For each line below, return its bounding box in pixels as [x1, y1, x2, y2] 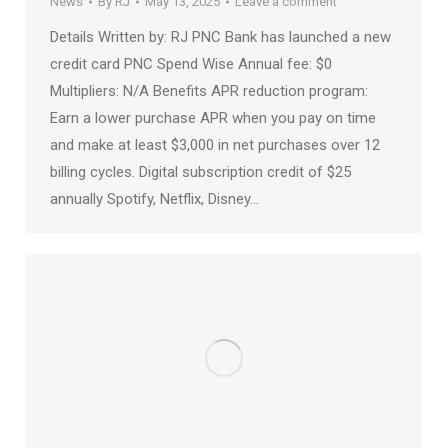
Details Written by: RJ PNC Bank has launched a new [50, 27, 391, 46]
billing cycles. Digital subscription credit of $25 [50, 162, 351, 181]
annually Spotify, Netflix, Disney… [50, 189, 259, 208]
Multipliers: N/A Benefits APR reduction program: [50, 81, 368, 100]
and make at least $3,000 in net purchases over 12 [50, 135, 380, 154]
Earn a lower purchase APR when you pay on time [50, 108, 376, 127]
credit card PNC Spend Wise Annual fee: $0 [50, 54, 332, 73]
